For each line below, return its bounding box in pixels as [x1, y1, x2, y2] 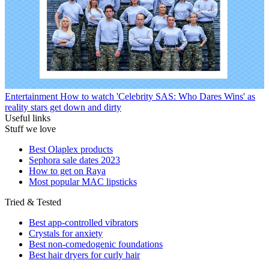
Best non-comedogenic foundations [29, 238, 163, 249]
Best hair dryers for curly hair [29, 249, 140, 260]
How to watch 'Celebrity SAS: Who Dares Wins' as [60, 91, 255, 101]
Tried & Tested [5, 196, 61, 207]
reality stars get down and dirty [5, 101, 121, 112]
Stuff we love [5, 123, 56, 134]
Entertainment [5, 91, 58, 101]
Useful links [5, 112, 50, 123]
